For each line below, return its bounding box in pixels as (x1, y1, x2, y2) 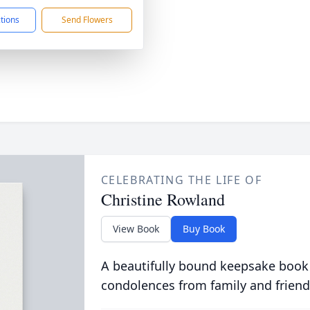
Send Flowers (61, 14, 113, 26)
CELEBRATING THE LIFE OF (100, 172, 262, 188)
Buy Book (182, 222, 225, 235)
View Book (112, 222, 159, 235)
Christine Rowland (100, 188, 225, 210)
